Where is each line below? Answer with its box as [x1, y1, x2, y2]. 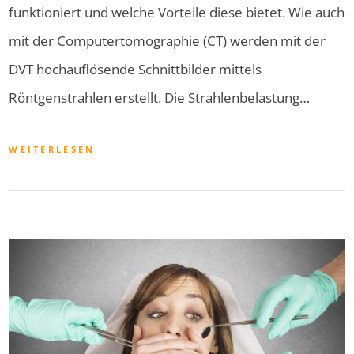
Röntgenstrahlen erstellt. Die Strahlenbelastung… [9, 88, 311, 107]
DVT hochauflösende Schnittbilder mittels [9, 60, 262, 79]
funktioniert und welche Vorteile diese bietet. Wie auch [9, 3, 345, 22]
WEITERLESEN [9, 143, 96, 156]
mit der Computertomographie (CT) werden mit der [9, 32, 326, 51]
